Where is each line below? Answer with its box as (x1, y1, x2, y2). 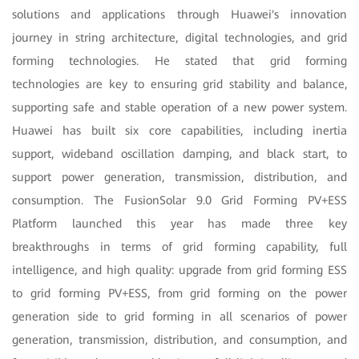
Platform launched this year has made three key (12, 216, 347, 231)
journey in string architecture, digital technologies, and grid (12, 30, 347, 45)
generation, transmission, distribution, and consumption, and (12, 332, 347, 347)
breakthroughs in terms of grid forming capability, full (12, 239, 347, 254)
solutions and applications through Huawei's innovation (12, 6, 347, 22)
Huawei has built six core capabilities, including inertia (12, 123, 347, 138)
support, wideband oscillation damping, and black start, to (12, 146, 347, 161)
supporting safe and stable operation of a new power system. (12, 99, 347, 115)
